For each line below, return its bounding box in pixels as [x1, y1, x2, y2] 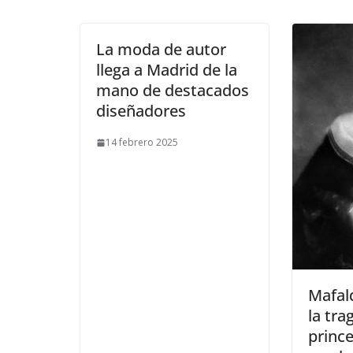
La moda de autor [96, 39, 226, 61]
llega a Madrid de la [96, 59, 237, 81]
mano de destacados [96, 80, 249, 102]
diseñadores [96, 100, 186, 122]
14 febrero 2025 [106, 136, 178, 150]
